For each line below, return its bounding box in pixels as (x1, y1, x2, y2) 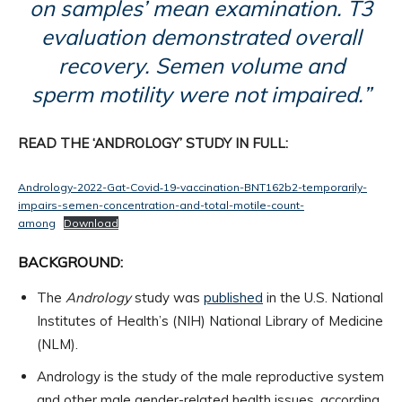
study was (135, 289, 204, 307)
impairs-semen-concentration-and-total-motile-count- (18, 198, 304, 213)
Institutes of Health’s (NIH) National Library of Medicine (37, 312, 383, 330)
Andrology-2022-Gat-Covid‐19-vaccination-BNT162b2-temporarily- (18, 180, 367, 195)
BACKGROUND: (18, 253, 123, 272)
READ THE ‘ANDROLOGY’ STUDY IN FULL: (18, 135, 288, 153)
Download (64, 216, 118, 231)
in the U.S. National (263, 289, 383, 307)
